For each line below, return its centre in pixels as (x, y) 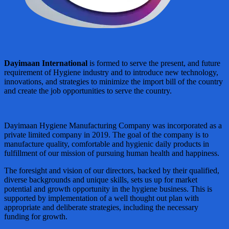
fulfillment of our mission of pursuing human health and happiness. (112, 153)
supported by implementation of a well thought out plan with (101, 198)
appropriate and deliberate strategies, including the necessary (101, 207)
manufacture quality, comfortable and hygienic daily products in (107, 144)
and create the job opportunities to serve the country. (88, 90)
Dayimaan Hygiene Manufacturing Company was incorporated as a (113, 125)
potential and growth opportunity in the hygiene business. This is (108, 189)
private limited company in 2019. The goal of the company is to (106, 134)
